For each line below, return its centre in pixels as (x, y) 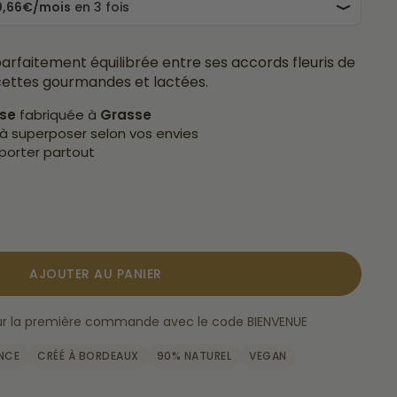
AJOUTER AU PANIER (96, 273)
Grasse (126, 115)
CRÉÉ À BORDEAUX (88, 356)
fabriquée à (60, 115)
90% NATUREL (194, 356)
